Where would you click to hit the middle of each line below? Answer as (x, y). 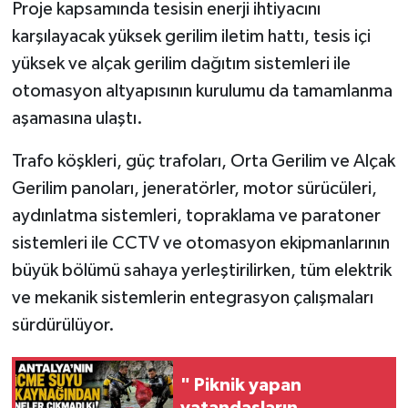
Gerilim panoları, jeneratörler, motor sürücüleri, (194, 189)
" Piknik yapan (241, 385)
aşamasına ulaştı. (77, 119)
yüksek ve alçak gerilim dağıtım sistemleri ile (181, 64)
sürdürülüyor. (63, 326)
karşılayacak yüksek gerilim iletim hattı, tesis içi (191, 37)
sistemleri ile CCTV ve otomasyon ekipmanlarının (200, 244)
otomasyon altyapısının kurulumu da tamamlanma (202, 92)
